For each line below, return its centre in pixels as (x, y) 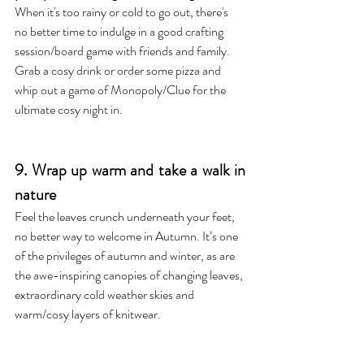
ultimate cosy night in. (69, 109)
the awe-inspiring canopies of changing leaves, (130, 275)
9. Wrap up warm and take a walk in (130, 170)
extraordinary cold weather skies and (106, 294)
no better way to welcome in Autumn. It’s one (128, 236)
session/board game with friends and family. (123, 50)
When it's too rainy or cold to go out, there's (123, 11)
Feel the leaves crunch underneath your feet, (126, 216)
